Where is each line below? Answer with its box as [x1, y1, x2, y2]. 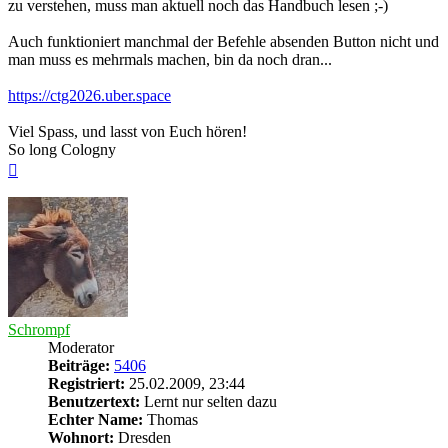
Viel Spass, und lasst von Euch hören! [8, 123, 247, 141]
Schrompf [8, 321, 70, 339]
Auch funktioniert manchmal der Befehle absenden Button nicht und [8, 33, 439, 51]
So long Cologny [8, 141, 116, 159]
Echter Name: [48, 411, 143, 429]
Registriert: [48, 375, 125, 393]
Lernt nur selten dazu [140, 393, 277, 411]
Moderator [48, 339, 114, 357]
